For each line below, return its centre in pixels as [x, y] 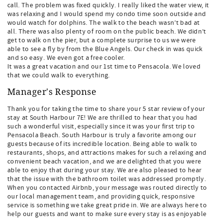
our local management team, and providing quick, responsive [101, 197]
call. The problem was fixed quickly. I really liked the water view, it [108, 5]
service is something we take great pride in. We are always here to [107, 205]
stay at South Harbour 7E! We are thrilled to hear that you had [102, 118]
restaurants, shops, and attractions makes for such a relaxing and [107, 153]
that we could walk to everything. [59, 75]
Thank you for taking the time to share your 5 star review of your [106, 109]
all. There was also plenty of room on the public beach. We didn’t [107, 32]
